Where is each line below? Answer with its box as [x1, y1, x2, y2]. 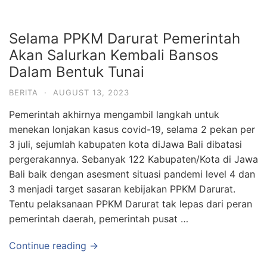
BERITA [9, 88, 38, 97]
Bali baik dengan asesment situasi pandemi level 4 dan [9, 168, 255, 180]
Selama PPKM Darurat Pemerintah [9, 30, 240, 47]
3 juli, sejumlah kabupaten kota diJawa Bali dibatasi [9, 138, 242, 150]
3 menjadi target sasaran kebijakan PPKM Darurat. [9, 183, 235, 195]
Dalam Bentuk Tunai [9, 63, 144, 80]
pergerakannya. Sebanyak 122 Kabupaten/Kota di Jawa [9, 153, 258, 165]
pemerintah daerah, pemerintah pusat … [9, 213, 188, 225]
